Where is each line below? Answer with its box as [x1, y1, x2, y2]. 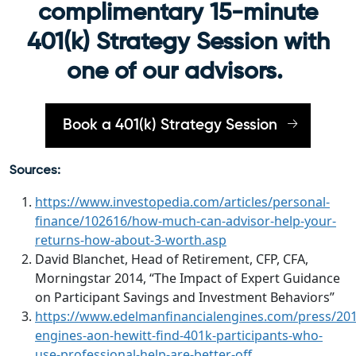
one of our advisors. [67, 60, 289, 84]
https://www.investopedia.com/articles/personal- [35, 192, 330, 211]
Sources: [10, 161, 60, 177]
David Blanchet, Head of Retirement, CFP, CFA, [35, 250, 308, 268]
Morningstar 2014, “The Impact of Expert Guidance [35, 269, 340, 287]
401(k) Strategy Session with [26, 30, 330, 55]
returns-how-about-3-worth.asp [35, 230, 226, 249]
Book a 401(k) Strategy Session [63, 117, 277, 133]
